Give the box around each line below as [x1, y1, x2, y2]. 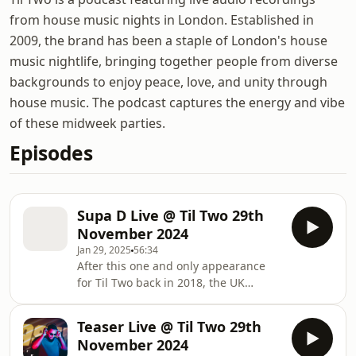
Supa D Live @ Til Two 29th [77, 206, 264, 225]
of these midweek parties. [10, 114, 165, 132]
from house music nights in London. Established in [10, 11, 314, 29]
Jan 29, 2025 [77, 243, 131, 257]
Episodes [10, 140, 93, 166]
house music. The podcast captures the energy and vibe [10, 94, 345, 111]
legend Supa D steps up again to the [77, 292, 273, 307]
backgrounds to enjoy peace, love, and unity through [10, 73, 327, 91]
